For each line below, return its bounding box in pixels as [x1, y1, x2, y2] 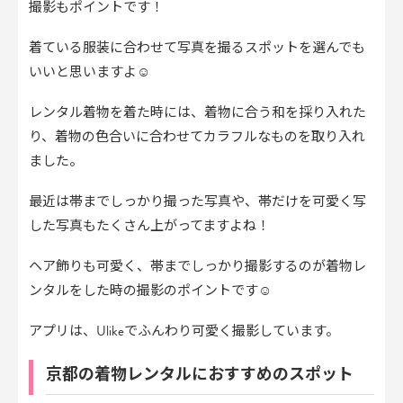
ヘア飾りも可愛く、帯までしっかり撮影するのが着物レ [29, 256, 366, 277]
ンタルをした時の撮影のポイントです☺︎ [29, 281, 272, 301]
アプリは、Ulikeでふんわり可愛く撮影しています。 [29, 321, 339, 342]
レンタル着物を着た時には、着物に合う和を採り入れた [29, 103, 366, 123]
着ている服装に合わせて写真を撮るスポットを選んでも [29, 38, 365, 58]
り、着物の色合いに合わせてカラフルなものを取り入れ [29, 127, 365, 148]
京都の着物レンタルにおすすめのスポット [46, 362, 354, 387]
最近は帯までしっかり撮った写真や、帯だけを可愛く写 [29, 192, 366, 212]
